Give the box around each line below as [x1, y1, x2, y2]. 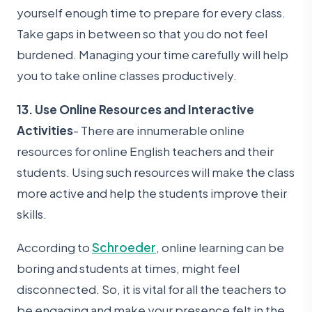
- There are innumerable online [73, 122, 244, 138]
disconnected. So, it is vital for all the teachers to [17, 281, 286, 297]
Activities [17, 122, 73, 138]
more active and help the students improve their [17, 185, 287, 201]
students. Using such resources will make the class [17, 164, 295, 180]
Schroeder [92, 240, 156, 256]
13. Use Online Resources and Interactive [17, 101, 254, 117]
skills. [17, 205, 47, 221]
